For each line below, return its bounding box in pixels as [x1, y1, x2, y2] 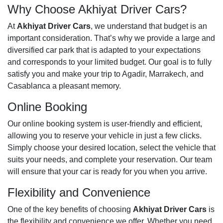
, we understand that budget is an [91, 21, 207, 30]
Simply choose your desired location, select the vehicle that [7, 143, 216, 152]
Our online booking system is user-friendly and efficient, [7, 119, 202, 128]
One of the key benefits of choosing [7, 205, 133, 214]
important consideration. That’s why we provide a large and [7, 33, 215, 42]
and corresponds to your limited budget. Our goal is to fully [7, 57, 212, 66]
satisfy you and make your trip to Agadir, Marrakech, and [7, 69, 204, 78]
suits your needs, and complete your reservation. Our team [7, 155, 212, 164]
